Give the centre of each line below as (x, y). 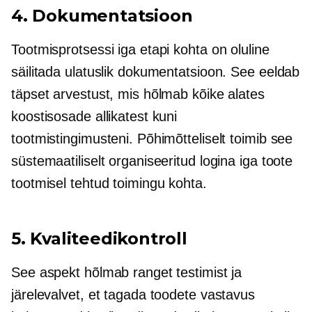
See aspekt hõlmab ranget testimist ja (127, 272)
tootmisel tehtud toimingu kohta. (109, 183)
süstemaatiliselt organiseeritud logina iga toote (152, 161)
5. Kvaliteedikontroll (99, 239)
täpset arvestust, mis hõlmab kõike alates (138, 94)
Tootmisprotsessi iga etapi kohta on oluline (140, 49)
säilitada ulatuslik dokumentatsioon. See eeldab (156, 72)
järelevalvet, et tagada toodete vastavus (133, 295)
